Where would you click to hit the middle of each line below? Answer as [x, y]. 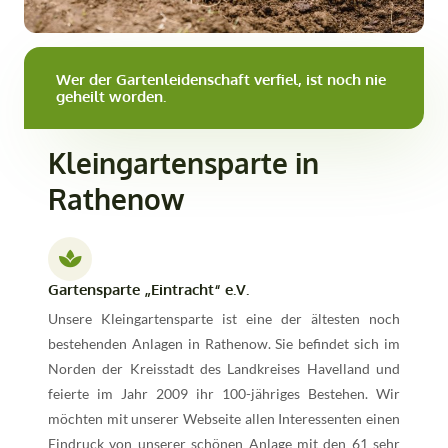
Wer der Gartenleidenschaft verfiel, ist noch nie [221, 78]
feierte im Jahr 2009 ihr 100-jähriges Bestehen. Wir [224, 393]
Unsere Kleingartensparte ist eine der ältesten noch [224, 318]
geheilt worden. [111, 95]
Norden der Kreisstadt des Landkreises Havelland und [224, 368]
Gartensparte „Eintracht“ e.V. [148, 288]
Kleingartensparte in [183, 162]
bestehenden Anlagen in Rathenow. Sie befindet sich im [224, 343]
